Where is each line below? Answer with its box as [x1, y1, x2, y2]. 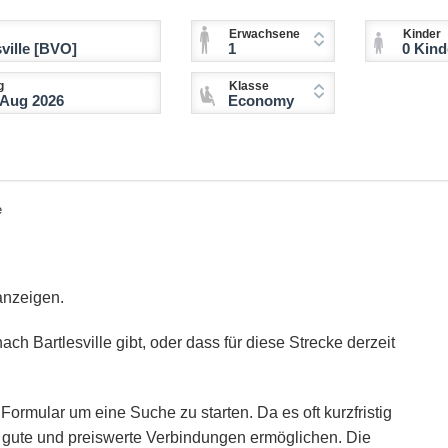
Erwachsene [229, 27, 300, 42]
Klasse [229, 79, 269, 94]
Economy [228, 92, 294, 110]
